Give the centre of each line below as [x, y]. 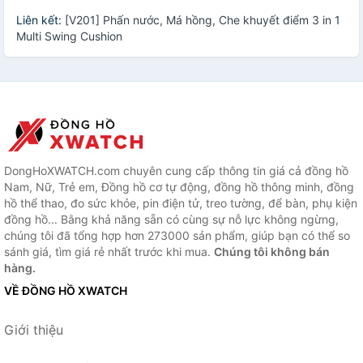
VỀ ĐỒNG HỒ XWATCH [66, 291]
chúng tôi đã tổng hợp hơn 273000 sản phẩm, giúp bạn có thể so [177, 236]
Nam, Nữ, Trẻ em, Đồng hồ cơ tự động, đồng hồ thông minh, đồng [179, 187]
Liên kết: [41, 20]
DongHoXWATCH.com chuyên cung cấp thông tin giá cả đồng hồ [176, 171]
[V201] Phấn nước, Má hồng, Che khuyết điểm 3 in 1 [203, 20]
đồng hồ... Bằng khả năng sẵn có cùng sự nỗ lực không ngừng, [171, 220]
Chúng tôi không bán [272, 252]
